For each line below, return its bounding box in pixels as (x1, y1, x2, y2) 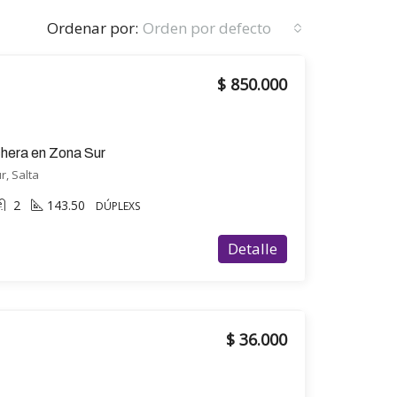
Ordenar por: (47, 18, 138, 38)
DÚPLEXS (96, 198, 140, 214)
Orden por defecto (143, 18, 271, 38)
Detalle (228, 238, 277, 259)
